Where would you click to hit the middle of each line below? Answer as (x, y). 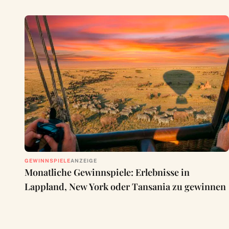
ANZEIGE (84, 160)
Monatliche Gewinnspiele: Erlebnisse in (107, 172)
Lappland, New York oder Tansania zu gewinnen (125, 186)
